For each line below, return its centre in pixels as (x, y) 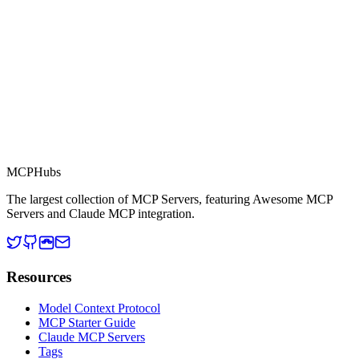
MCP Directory (106, 147)
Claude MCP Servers (92, 337)
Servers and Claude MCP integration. (101, 214)
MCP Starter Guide (87, 322)
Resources (39, 277)
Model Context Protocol (99, 308)
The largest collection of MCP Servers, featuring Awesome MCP (169, 200)
